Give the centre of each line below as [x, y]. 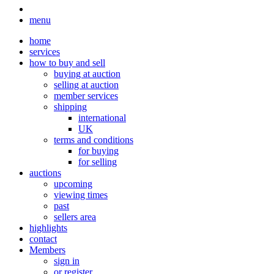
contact [43, 239]
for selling [98, 162]
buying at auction [87, 74]
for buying [98, 151]
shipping [70, 107]
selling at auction [86, 85]
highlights [48, 228]
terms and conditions [94, 140]
